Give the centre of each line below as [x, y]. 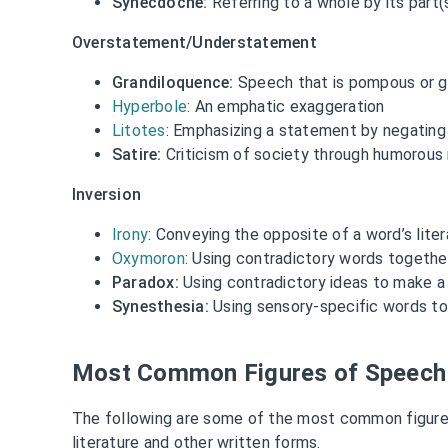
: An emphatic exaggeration [286, 106]
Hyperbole [149, 106]
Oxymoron [148, 258]
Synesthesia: [160, 306]
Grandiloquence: [172, 82]
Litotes [138, 130]
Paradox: [145, 282]
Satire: [136, 154]
